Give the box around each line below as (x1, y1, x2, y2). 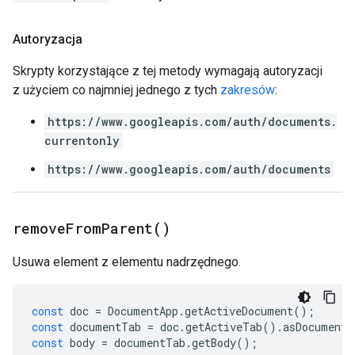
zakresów (220, 82, 275, 97)
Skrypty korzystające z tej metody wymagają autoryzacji (13, 63, 323, 78)
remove (13, 219, 66, 238)
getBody (192, 335, 236, 350)
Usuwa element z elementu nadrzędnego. (13, 254, 241, 269)
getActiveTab (185, 319, 262, 334)
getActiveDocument (185, 303, 293, 319)
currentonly (44, 133, 120, 148)
